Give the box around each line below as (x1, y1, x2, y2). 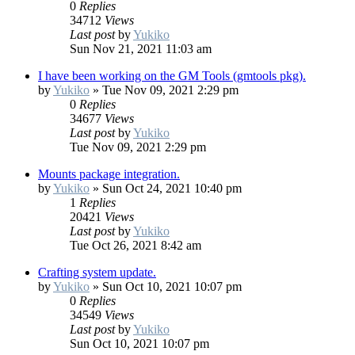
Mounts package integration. (38, 167, 180, 181)
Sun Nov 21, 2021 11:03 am (70, 42, 212, 56)
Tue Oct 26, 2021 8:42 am (70, 239, 201, 253)
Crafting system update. (38, 265, 156, 280)
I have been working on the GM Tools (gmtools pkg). (38, 69, 306, 83)
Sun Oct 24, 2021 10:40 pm (102, 181, 242, 196)
